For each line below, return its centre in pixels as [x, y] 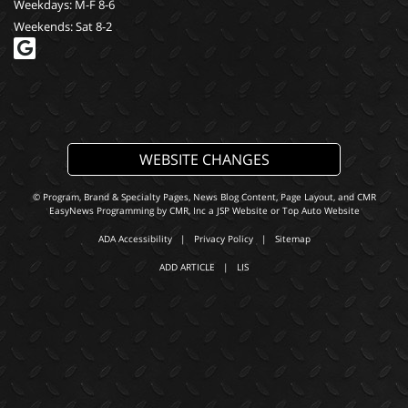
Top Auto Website [321, 211]
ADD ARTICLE [187, 267]
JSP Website [242, 211]
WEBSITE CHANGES [204, 160]
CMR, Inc [187, 211]
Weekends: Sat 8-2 [63, 27]
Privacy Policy [223, 239]
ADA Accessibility [135, 239]
